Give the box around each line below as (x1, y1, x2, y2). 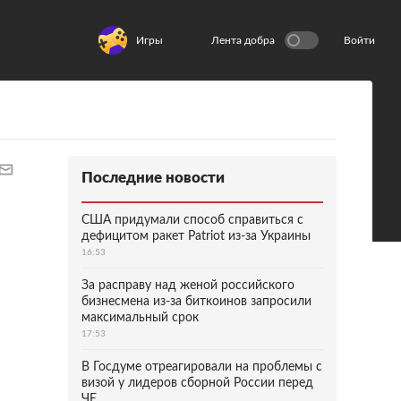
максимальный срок (81, 311, 199, 324)
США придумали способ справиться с (81, 214, 303, 226)
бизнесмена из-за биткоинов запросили (81, 295, 311, 308)
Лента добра (211, 35, 275, 46)
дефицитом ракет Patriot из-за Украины (81, 230, 311, 243)
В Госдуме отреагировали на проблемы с (81, 361, 322, 373)
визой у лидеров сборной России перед (81, 377, 313, 389)
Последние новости (81, 170, 225, 185)
